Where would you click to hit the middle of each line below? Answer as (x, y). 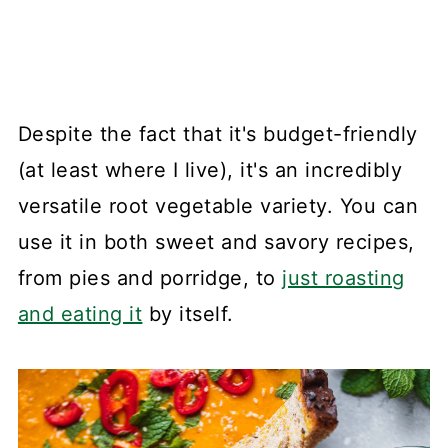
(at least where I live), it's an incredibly (210, 170)
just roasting (343, 278)
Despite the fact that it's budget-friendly (217, 134)
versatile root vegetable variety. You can (218, 206)
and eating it (80, 314)
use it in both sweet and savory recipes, (216, 242)
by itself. (188, 314)
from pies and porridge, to (150, 278)
